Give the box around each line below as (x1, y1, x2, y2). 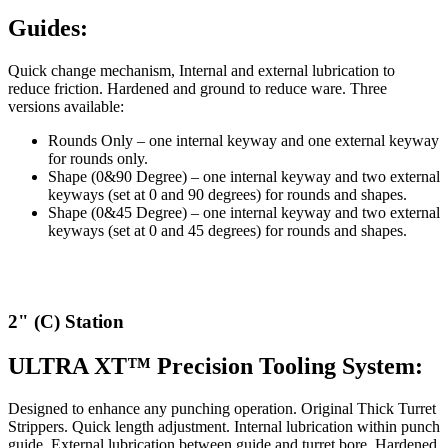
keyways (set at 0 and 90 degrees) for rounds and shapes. (48, 186, 407, 204)
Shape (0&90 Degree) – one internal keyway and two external (48, 168, 440, 186)
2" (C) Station (8, 311, 124, 332)
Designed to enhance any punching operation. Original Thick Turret (8, 399, 436, 417)
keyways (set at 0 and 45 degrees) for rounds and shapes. (48, 222, 407, 240)
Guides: (8, 15, 88, 42)
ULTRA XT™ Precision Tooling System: (8, 352, 423, 379)
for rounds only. (48, 150, 148, 168)
